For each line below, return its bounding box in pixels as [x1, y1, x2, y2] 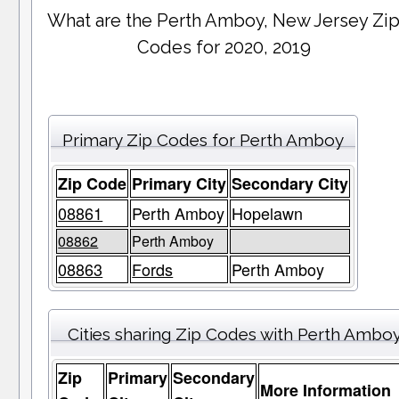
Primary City [132, 172, 227, 196]
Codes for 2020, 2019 [136, 37, 311, 59]
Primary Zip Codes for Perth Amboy [62, 130, 345, 151]
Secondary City [232, 172, 349, 196]
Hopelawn [232, 201, 304, 225]
